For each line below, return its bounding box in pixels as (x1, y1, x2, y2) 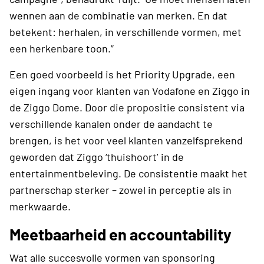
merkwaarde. (9, 199, 71, 213)
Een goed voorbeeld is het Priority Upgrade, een (9, 67, 235, 81)
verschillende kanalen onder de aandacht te (9, 117, 213, 130)
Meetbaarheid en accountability (9, 224, 232, 243)
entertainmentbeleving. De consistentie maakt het (9, 166, 247, 180)
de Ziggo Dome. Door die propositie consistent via (9, 100, 245, 114)
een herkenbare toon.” (9, 41, 114, 55)
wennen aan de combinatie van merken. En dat (9, 8, 227, 22)
